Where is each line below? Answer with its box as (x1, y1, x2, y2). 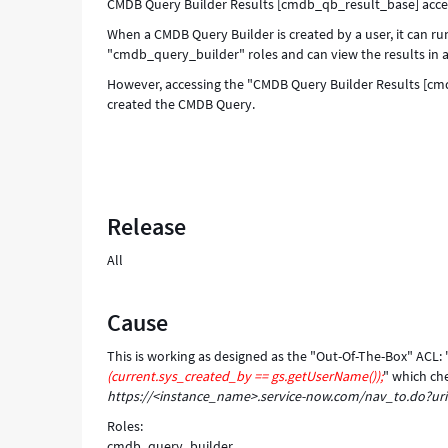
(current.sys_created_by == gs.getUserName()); (107, 367, 384, 385)
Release (107, 211, 187, 242)
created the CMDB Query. (107, 95, 256, 113)
